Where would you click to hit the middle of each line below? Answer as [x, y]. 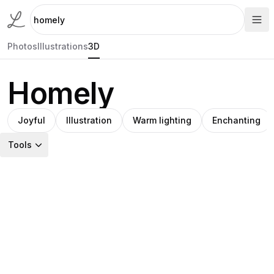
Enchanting [236, 120]
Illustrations [63, 46]
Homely [61, 93]
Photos [22, 46]
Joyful [31, 120]
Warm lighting [162, 120]
